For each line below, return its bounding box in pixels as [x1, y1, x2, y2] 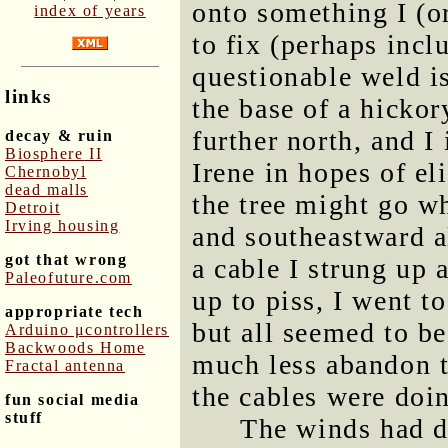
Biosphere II [5, 144, 103, 162]
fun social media [5, 390, 140, 408]
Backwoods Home [5, 338, 146, 356]
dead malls [5, 180, 88, 198]
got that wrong [5, 250, 128, 268]
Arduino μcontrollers [5, 320, 169, 338]
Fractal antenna [5, 356, 125, 374]
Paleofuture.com [5, 268, 132, 286]
